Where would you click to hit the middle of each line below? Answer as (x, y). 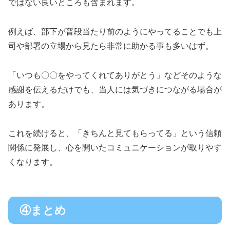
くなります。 (33, 162)
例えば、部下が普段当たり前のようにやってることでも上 (115, 32)
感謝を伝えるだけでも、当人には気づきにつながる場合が (115, 90)
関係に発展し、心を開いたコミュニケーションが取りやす (115, 147)
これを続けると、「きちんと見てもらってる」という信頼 (115, 133)
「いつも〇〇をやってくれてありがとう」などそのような (115, 75)
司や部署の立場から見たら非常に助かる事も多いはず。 (111, 46)
